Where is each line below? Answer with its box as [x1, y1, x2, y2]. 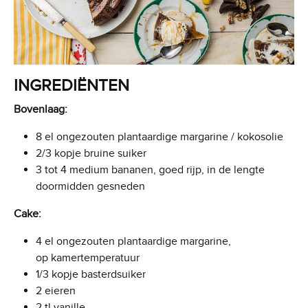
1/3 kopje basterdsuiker [36, 267, 146, 282]
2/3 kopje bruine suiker [36, 146, 146, 161]
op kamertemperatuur [36, 251, 140, 265]
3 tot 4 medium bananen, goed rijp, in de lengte [36, 163, 265, 177]
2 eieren [36, 284, 76, 298]
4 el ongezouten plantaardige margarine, [36, 234, 231, 249]
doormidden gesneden [36, 179, 145, 194]
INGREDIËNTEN [14, 76, 129, 96]
